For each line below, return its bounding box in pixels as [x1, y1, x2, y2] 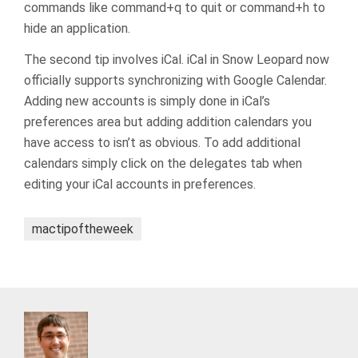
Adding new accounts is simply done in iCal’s [24, 93, 270, 109]
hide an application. [24, 21, 130, 36]
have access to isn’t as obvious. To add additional [24, 135, 300, 150]
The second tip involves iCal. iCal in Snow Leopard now [24, 52, 329, 67]
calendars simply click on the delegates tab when [24, 156, 302, 171]
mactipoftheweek [32, 221, 133, 237]
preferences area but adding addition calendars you [24, 114, 312, 129]
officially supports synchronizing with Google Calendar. [24, 73, 327, 88]
